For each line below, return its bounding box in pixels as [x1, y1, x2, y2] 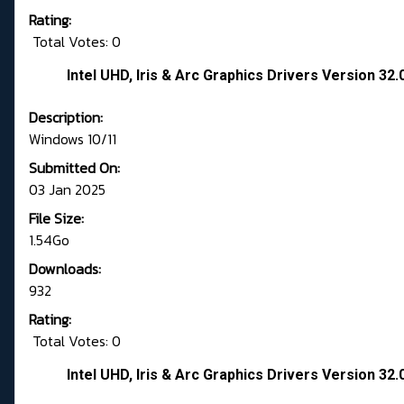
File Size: [29, 207, 84, 230]
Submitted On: [29, 157, 120, 179]
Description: [29, 106, 103, 129]
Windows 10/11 [29, 128, 116, 151]
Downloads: [29, 258, 101, 280]
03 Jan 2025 [29, 179, 106, 201]
